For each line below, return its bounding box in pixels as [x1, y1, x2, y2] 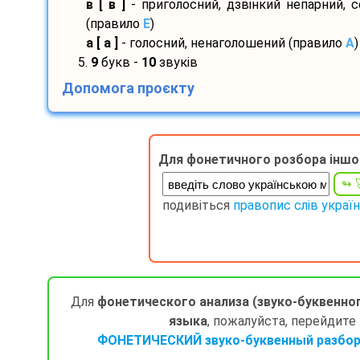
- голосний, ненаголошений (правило [117, 35, 346, 51]
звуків [155, 55, 198, 71]
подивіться [162, 198, 233, 214]
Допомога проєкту [61, 80, 194, 97]
